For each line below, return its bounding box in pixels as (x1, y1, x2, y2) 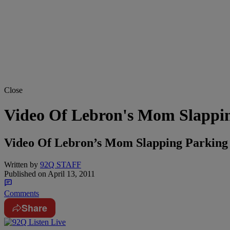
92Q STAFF (40, 160, 81, 169)
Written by (4, 160, 38, 169)
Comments (4, 188, 39, 198)
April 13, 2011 (46, 169, 95, 178)
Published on (4, 169, 46, 178)
